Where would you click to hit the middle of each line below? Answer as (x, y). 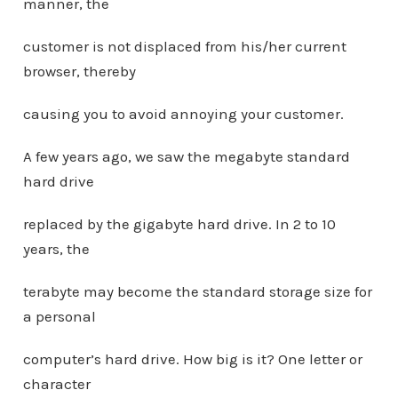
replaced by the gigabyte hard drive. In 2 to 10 (179, 224)
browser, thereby (79, 71)
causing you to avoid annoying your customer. (183, 114)
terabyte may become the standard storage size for (197, 291)
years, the (56, 249)
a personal (59, 316)
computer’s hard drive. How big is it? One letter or (192, 359)
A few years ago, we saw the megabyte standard (186, 156)
